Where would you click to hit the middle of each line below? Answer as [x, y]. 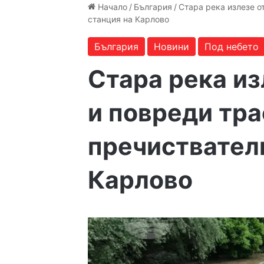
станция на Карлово [129, 19]
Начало [112, 7]
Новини [172, 47]
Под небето [232, 47]
